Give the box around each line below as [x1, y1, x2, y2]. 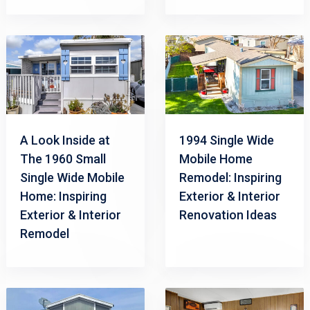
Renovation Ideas [179, 208, 277, 223]
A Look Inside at [19, 133, 110, 148]
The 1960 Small [19, 152, 106, 167]
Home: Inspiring [19, 189, 107, 204]
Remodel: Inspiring [179, 170, 282, 185]
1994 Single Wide [179, 133, 274, 148]
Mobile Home [179, 152, 253, 167]
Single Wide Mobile [19, 170, 125, 185]
